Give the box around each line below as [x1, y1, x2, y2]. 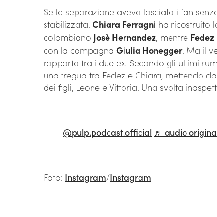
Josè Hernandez [93, 31, 156, 44]
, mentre [156, 31, 190, 44]
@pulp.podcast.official [63, 126, 152, 139]
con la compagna [44, 44, 116, 57]
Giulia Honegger [116, 44, 182, 57]
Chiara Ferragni [93, 18, 156, 31]
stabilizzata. [44, 18, 93, 31]
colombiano [44, 31, 93, 44]
